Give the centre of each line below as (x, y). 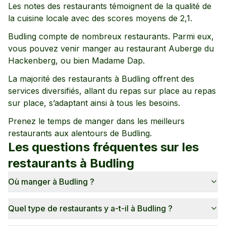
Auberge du (191, 48)
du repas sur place (144, 91)
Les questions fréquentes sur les (103, 147)
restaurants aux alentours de (65, 133)
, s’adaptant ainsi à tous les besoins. (112, 103)
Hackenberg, (34, 61)
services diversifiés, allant (58, 91)
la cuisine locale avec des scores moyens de (94, 18)
